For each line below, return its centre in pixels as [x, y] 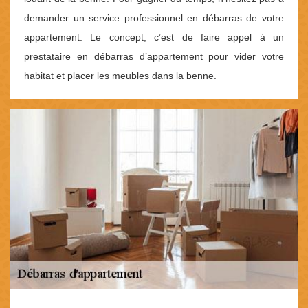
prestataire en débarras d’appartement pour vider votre [154, 56]
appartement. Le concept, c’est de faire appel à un [154, 37]
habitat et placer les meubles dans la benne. [120, 75]
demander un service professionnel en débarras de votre [154, 18]
